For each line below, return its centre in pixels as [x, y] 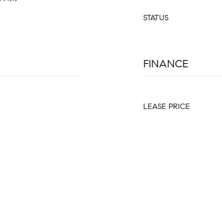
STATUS [156, 18]
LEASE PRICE [166, 106]
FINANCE [166, 64]
